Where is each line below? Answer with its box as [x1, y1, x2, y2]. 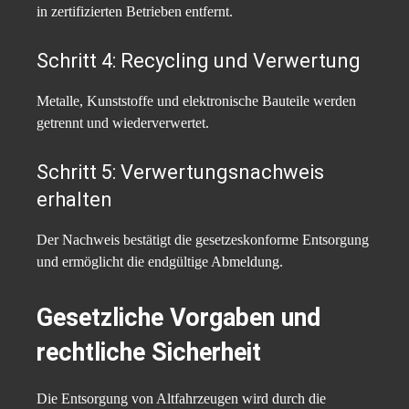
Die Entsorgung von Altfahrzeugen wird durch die [37, 391, 326, 407]
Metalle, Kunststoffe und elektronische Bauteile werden [37, 93, 356, 110]
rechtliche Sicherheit [37, 338, 261, 368]
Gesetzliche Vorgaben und [37, 303, 320, 333]
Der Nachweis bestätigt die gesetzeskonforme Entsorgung [37, 232, 369, 248]
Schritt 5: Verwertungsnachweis [37, 161, 324, 184]
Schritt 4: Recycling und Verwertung [37, 49, 361, 73]
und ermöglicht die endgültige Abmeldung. [37, 254, 283, 270]
